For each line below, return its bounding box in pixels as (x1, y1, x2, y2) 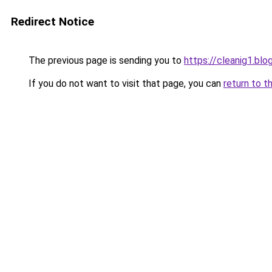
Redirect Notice (11, 15, 94, 29)
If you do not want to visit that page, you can (26, 78, 223, 89)
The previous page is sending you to (26, 55, 184, 66)
